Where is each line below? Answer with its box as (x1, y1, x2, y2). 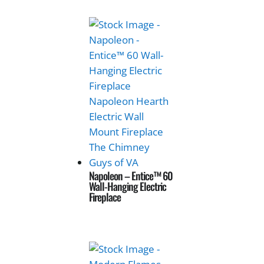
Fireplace (89, 189, 121, 205)
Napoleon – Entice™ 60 (89, 168, 173, 184)
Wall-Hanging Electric (89, 179, 167, 194)
